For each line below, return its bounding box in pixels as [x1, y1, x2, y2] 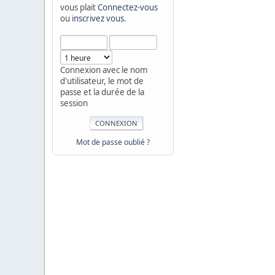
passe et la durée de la [60, 87, 144, 98]
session [60, 98, 88, 109]
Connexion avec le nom [60, 64, 147, 76]
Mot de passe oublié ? [76, 137, 150, 148]
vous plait [60, 2, 98, 14]
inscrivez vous [71, 13, 124, 25]
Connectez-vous [97, 2, 158, 14]
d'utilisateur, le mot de [60, 76, 144, 87]
